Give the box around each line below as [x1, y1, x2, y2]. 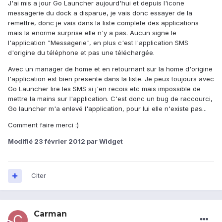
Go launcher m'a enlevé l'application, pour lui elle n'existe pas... [8, 105, 207, 113]
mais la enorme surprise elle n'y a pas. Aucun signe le [8, 29, 176, 37]
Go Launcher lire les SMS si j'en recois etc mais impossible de [8, 85, 201, 93]
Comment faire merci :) [8, 121, 79, 129]
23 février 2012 [34, 137, 85, 146]
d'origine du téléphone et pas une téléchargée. [8, 49, 155, 57]
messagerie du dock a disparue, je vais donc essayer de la [8, 9, 192, 17]
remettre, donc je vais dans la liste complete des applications [8, 19, 199, 27]
